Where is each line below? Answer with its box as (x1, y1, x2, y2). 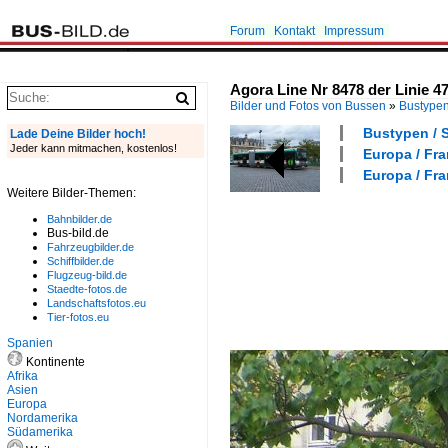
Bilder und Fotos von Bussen (230, 99, 386, 113)
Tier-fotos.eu (47, 311, 109, 323)
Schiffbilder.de (47, 255, 114, 267)
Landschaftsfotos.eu (47, 297, 146, 309)
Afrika (7, 369, 38, 383)
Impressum (324, 24, 384, 38)
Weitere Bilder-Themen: (7, 186, 136, 200)
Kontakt (274, 24, 315, 38)
